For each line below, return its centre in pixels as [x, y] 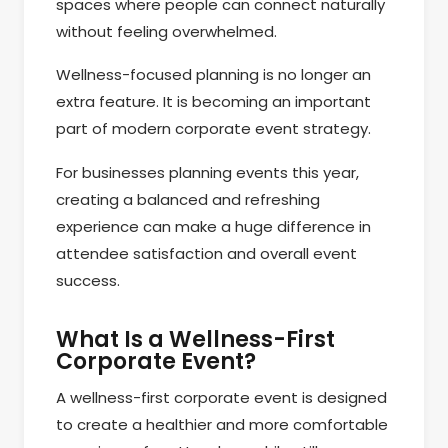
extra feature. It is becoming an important [213, 101]
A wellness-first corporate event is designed [221, 397]
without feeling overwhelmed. [168, 31]
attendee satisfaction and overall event [206, 253]
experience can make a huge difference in [213, 226]
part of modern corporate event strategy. [213, 128]
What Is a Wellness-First [195, 339]
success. [88, 280]
